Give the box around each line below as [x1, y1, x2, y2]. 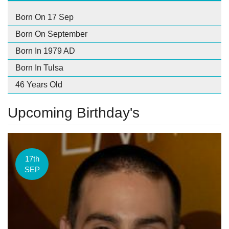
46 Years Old [15, 80, 62, 89]
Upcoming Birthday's [8, 104, 140, 121]
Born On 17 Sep [15, 12, 74, 21]
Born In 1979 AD [15, 46, 75, 55]
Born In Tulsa [15, 63, 63, 72]
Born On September [15, 29, 87, 38]
